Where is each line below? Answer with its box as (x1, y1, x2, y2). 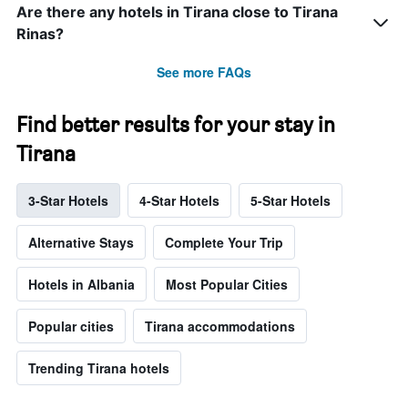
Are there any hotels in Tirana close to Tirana (16, 2, 338, 21)
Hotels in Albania (28, 274, 135, 293)
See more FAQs (157, 62, 251, 81)
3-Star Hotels (28, 190, 108, 209)
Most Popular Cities (166, 274, 288, 293)
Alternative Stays (28, 232, 134, 251)
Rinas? (16, 24, 64, 43)
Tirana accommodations (145, 316, 295, 335)
